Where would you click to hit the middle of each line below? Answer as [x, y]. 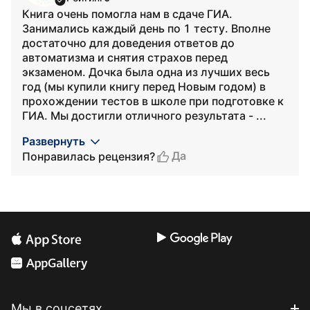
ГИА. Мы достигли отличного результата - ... [144, 116]
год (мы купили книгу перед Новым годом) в [144, 86]
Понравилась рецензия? [89, 156]
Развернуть [54, 141]
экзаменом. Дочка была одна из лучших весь [146, 72]
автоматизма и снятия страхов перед [125, 57]
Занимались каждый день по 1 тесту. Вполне [146, 28]
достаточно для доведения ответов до [128, 43]
